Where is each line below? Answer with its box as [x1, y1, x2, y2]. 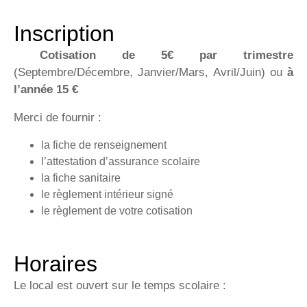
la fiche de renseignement [41, 139, 167, 151]
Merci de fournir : [14, 111, 101, 124]
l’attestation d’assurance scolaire [41, 156, 200, 167]
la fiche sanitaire [41, 172, 121, 184]
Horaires [14, 251, 97, 276]
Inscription [14, 21, 114, 46]
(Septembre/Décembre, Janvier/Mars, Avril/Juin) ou [14, 66, 287, 79]
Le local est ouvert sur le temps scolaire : [14, 279, 226, 292]
